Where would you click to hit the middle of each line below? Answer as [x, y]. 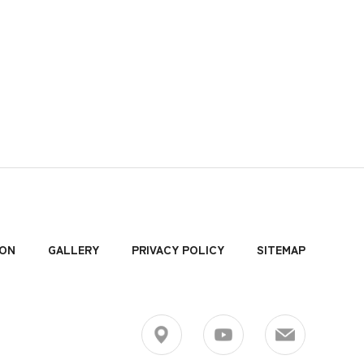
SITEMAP [281, 249]
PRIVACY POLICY [178, 249]
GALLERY [74, 249]
